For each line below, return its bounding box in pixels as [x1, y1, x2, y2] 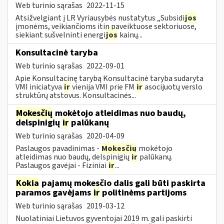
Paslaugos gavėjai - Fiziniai [15, 159, 108, 171]
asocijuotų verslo [143, 81, 202, 92]
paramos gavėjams [15, 186, 93, 199]
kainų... [118, 29, 142, 40]
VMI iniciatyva [15, 81, 63, 92]
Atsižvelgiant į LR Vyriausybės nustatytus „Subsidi [15, 12, 184, 23]
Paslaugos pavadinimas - [15, 142, 101, 154]
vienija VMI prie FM [70, 81, 136, 92]
